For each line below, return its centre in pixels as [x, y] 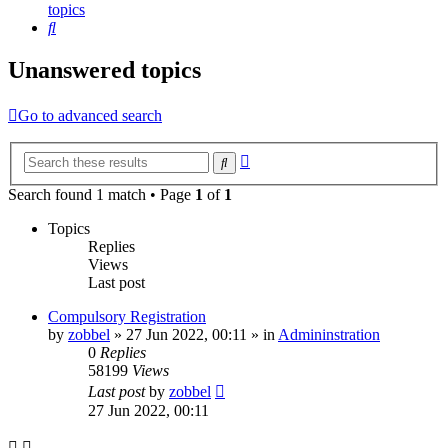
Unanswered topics [104, 70]
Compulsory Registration [127, 316]
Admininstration [329, 334]
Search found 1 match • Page [101, 194]
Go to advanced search [90, 116]
